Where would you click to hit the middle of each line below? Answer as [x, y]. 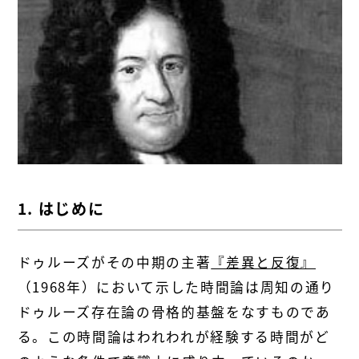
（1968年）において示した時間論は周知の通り [176, 286]
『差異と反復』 [263, 262]
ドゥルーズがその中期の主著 [114, 262]
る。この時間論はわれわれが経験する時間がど [173, 336]
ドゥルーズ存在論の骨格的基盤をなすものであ [174, 311]
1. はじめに [61, 208]
